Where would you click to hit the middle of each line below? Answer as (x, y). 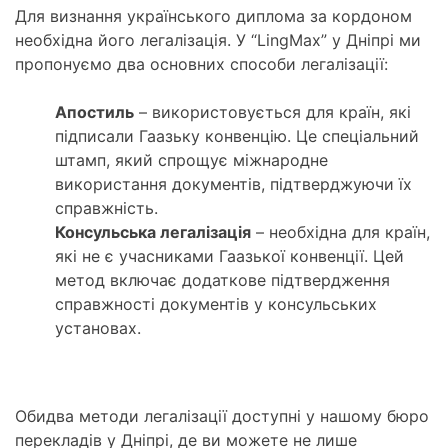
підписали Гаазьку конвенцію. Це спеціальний (237, 136)
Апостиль (94, 112)
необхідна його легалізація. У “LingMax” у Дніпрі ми (218, 40)
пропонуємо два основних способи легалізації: (201, 64)
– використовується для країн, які (272, 112)
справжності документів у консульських (216, 304)
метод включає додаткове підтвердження (222, 280)
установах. (98, 328)
